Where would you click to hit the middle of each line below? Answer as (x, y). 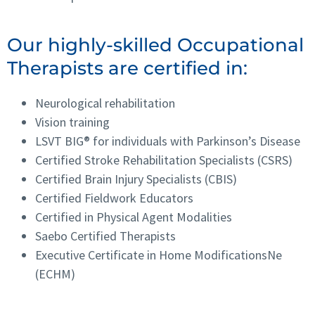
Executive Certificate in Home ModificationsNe (159, 255)
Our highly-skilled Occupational (155, 44)
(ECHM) (55, 274)
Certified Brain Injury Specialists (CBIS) (136, 179)
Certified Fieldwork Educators (114, 198)
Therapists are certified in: (127, 67)
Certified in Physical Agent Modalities (134, 217)
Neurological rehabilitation (105, 103)
